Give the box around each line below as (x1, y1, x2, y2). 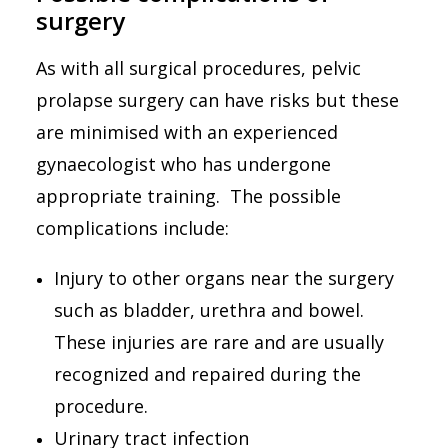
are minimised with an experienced (36, 120, 338, 144)
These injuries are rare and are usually (54, 330, 384, 354)
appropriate (36, 184, 142, 208)
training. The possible (142, 184, 341, 208)
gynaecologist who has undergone (36, 152, 331, 176)
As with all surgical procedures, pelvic (36, 56, 361, 80)
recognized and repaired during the (54, 362, 361, 386)
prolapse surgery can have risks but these (36, 88, 399, 112)
